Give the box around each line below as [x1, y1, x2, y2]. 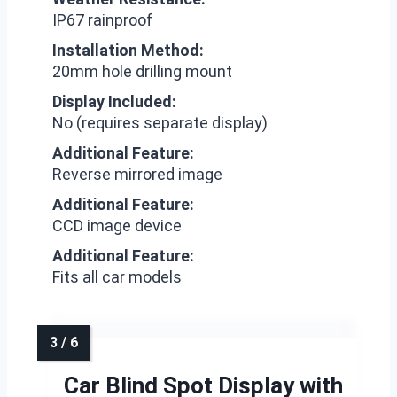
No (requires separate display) [52, 113, 268, 132]
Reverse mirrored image [52, 164, 222, 183]
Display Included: [52, 91, 176, 111]
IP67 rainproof [52, 10, 152, 29]
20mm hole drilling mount [52, 61, 232, 81]
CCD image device [52, 215, 182, 235]
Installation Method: [52, 40, 204, 59]
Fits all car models [52, 267, 182, 286]
